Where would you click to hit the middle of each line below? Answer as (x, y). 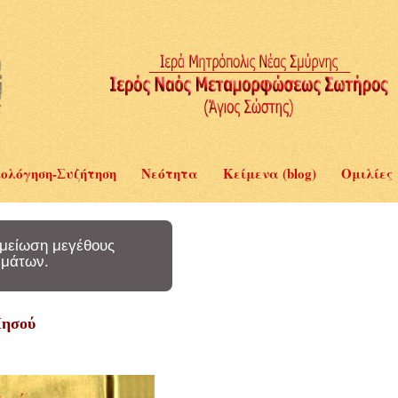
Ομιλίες (367, 173)
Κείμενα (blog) (270, 173)
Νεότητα (170, 173)
